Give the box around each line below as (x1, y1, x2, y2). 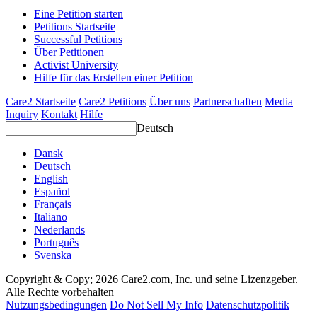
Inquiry (6, 108, 38, 121)
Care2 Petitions (79, 96, 146, 108)
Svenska (34, 249, 71, 262)
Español (34, 185, 70, 198)
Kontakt (41, 108, 77, 121)
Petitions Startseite (34, 21, 115, 33)
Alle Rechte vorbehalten (6, 286, 114, 299)
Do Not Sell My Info (110, 299, 203, 311)
